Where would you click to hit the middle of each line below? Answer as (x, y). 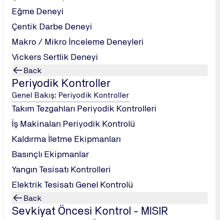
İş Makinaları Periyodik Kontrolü (73, 124)
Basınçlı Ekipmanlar (50, 154)
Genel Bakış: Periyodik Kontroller (71, 95)
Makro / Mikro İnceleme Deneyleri (78, 41)
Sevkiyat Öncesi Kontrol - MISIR (90, 210)
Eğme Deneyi (38, 11)
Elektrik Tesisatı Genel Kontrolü (72, 184)
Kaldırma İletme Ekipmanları (66, 139)
